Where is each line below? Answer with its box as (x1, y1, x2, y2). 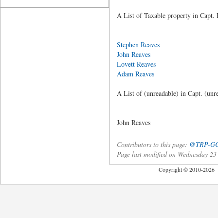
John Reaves (116, 50, 150, 59)
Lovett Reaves (116, 59, 156, 69)
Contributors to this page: (116, 140, 189, 149)
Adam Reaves (116, 69, 154, 78)
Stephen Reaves (116, 40, 160, 49)
